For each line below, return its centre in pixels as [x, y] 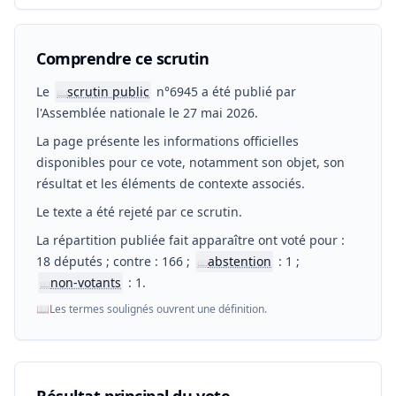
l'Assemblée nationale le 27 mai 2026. [147, 113]
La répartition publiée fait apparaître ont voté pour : [190, 240]
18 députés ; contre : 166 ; [115, 261]
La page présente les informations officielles [168, 141]
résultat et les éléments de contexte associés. [171, 183]
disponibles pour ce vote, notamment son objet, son [190, 162]
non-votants [86, 282]
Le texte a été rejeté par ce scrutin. [139, 212]
